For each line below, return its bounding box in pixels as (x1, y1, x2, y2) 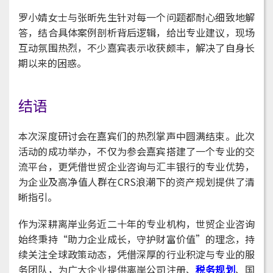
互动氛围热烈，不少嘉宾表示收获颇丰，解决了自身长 (18, 40, 255, 55)
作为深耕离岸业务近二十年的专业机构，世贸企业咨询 (18, 216, 255, 232)
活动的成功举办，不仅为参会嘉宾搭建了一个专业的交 (18, 144, 255, 159)
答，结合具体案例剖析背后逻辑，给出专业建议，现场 (18, 25, 255, 40)
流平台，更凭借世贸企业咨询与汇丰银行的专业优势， (18, 159, 255, 174)
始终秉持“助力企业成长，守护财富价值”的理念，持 (18, 232, 255, 247)
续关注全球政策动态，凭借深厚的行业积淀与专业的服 (18, 247, 255, 262)
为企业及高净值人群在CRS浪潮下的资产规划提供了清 (18, 174, 255, 190)
